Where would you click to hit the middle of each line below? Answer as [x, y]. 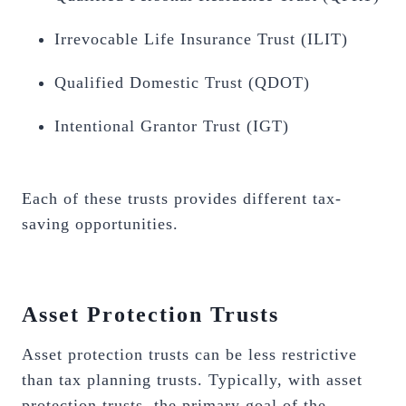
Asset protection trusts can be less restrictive [189, 354]
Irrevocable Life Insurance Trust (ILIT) [201, 39]
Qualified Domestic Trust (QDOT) [182, 82]
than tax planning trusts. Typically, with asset [192, 380]
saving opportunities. [100, 224]
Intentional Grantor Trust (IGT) [172, 126]
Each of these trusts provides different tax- [182, 198]
